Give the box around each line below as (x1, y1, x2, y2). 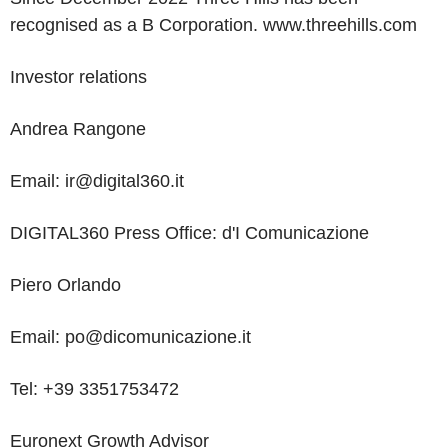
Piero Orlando (10, 275, 121, 295)
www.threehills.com (263, 15, 417, 35)
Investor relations (10, 67, 147, 87)
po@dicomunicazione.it (60, 327, 251, 347)
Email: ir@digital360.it (10, 171, 184, 191)
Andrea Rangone (10, 119, 146, 139)
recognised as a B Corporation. (10, 15, 263, 35)
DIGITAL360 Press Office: (10, 223, 222, 243)
